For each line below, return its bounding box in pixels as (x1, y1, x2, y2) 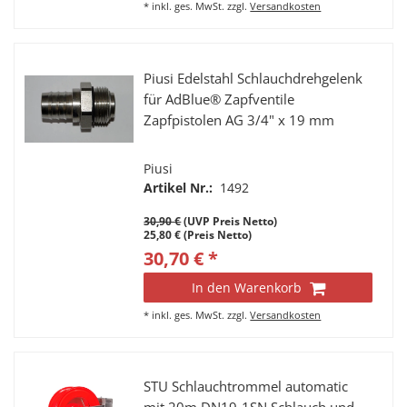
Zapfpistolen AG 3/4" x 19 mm (144, 110, 335, 130)
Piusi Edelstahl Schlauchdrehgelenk (144, 68, 363, 88)
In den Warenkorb (191, 278, 302, 296)
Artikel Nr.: (144, 178, 217, 196)
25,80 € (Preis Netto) (144, 226, 253, 243)
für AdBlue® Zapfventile (144, 89, 295, 109)
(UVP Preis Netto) (181, 213, 278, 229)
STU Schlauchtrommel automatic (144, 376, 349, 396)
